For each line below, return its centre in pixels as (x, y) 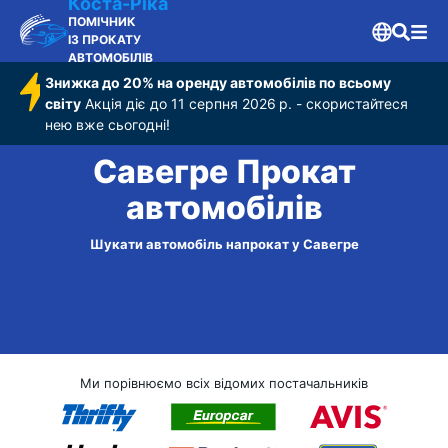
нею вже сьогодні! (108, 124)
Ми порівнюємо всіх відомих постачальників (224, 383)
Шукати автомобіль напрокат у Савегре (224, 244)
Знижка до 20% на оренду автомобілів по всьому (218, 82)
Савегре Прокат (224, 172)
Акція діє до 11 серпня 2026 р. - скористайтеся (245, 103)
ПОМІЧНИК (102, 21)
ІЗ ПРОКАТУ (104, 39)
